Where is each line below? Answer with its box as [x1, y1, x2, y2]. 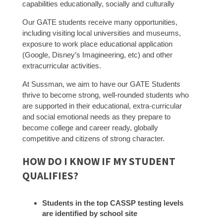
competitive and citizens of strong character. [22, 134, 165, 143]
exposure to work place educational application [22, 39, 172, 48]
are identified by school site [42, 209, 137, 218]
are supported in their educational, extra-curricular [22, 101, 182, 110]
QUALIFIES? [22, 168, 78, 182]
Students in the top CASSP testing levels [42, 198, 183, 207]
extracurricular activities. [22, 61, 101, 70]
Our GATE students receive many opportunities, [22, 17, 177, 26]
